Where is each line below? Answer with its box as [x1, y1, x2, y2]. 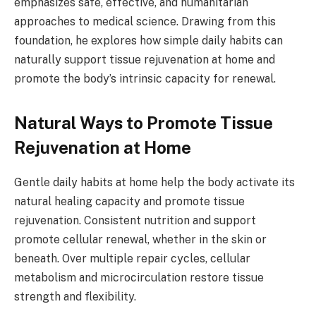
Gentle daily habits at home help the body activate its [14, 176, 295, 190]
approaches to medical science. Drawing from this [14, 15, 276, 28]
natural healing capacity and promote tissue [14, 195, 245, 209]
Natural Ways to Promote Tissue [14, 113, 273, 133]
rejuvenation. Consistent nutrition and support [14, 214, 256, 228]
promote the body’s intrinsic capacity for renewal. [14, 72, 276, 85]
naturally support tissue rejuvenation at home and [14, 53, 275, 66]
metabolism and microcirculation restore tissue [14, 271, 264, 285]
